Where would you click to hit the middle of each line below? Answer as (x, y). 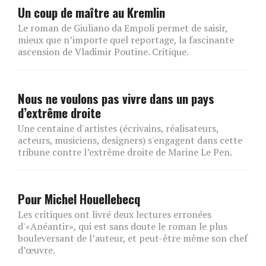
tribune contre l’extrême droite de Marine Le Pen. (125, 152)
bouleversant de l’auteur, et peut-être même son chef (133, 238)
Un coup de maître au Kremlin (91, 12)
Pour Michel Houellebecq (79, 199)
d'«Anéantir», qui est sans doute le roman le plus (123, 226)
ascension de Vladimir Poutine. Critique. (103, 52)
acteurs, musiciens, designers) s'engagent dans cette (130, 140)
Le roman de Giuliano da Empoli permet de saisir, (123, 28)
